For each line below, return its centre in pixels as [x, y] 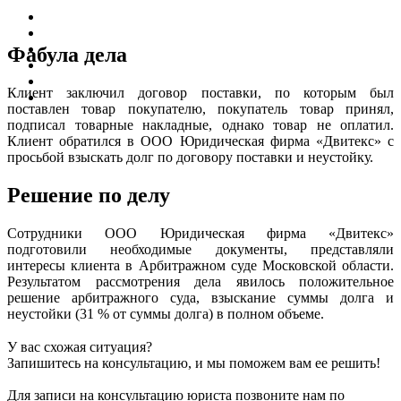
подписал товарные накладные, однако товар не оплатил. [200, 125]
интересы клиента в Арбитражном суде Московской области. [200, 265]
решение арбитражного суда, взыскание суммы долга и [200, 297]
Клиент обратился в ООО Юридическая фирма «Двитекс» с [200, 141]
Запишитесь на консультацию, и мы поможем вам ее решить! [194, 363]
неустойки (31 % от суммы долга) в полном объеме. [166, 313]
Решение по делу [89, 196]
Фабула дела [67, 55]
